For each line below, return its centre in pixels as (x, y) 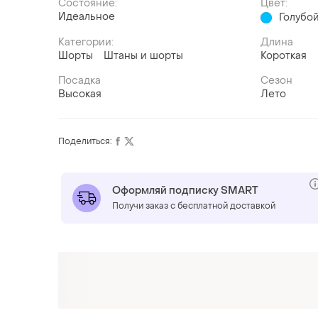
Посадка (79, 81)
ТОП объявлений (131, 263)
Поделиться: (85, 142)
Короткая (284, 56)
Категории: (86, 43)
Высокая (80, 94)
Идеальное (87, 17)
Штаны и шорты (143, 56)
